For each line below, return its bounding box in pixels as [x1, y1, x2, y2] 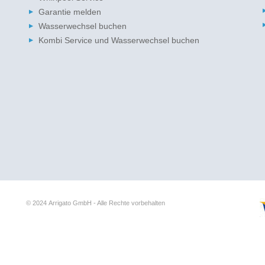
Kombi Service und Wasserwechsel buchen [38, 35, 199, 45]
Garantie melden [38, 7, 101, 17]
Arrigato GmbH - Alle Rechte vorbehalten [48, 199, 169, 206]
